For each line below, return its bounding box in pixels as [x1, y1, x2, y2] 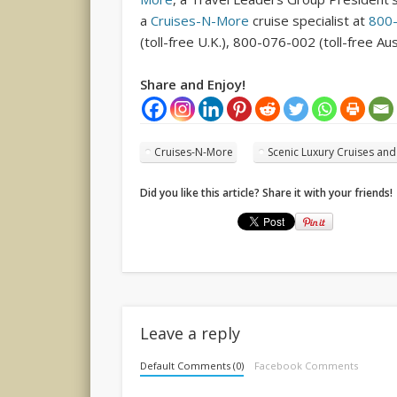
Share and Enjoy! [140, 75, 246, 94]
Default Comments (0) [140, 358, 245, 372]
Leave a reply [140, 322, 241, 344]
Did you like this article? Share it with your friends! [140, 185, 393, 201]
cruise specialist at [249, 12, 370, 30]
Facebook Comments [253, 358, 358, 372]
